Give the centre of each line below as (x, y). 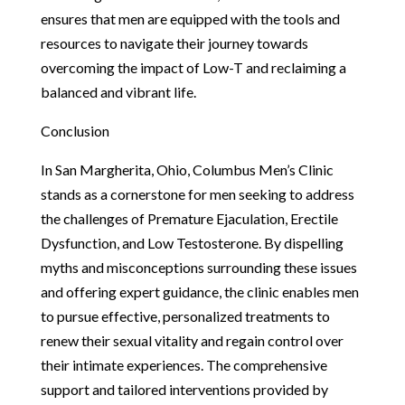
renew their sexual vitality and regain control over (192, 340)
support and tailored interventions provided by (184, 389)
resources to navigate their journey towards (174, 42)
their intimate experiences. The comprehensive (184, 364)
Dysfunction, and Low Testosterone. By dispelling (192, 242)
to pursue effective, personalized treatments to (185, 316)
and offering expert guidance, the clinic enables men (199, 291)
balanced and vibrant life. (118, 91)
